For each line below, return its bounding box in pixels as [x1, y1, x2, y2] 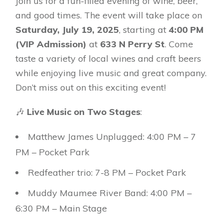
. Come [165, 38, 193, 50]
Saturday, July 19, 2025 [15, 24, 119, 36]
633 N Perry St [100, 38, 165, 50]
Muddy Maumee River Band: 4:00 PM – [28, 187, 192, 199]
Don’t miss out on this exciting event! [15, 82, 166, 94]
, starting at [119, 24, 169, 36]
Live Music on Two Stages [27, 106, 140, 118]
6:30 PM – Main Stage [15, 203, 107, 215]
